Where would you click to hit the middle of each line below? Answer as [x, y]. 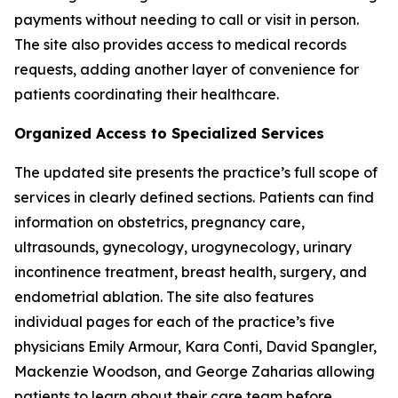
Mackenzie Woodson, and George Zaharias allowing [195, 371]
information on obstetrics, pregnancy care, [159, 222]
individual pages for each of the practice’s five [175, 322]
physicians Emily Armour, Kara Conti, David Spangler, [195, 346]
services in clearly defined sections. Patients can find [194, 197]
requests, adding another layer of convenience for [187, 69]
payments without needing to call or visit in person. [187, 20]
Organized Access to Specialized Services [169, 133]
